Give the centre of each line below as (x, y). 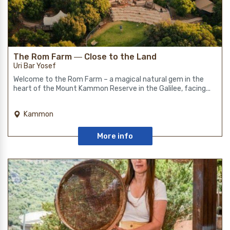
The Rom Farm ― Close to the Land (85, 57)
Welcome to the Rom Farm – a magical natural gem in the (109, 80)
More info (115, 136)
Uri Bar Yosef (35, 66)
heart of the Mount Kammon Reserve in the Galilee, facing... (112, 89)
